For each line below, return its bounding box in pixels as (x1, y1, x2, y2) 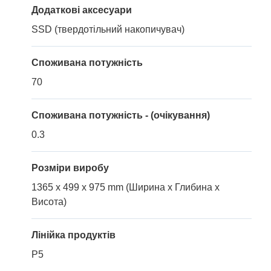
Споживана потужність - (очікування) (31, 109, 210, 120)
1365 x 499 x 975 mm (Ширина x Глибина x (31, 181, 220, 192)
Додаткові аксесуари (31, 4, 132, 15)
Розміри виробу (31, 162, 109, 173)
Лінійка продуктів (31, 229, 116, 240)
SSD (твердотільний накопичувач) (31, 24, 184, 34)
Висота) (31, 196, 67, 207)
